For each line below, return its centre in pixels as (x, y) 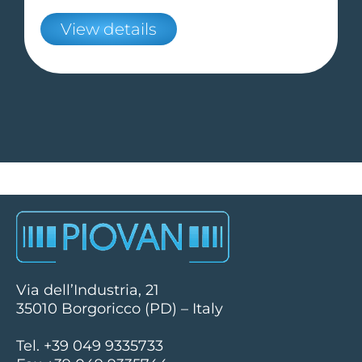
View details (109, 29)
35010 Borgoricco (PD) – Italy (120, 308)
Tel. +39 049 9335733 (90, 345)
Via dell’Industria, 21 (88, 290)
